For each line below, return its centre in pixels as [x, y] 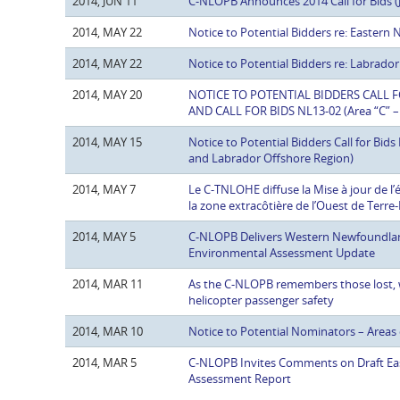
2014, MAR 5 [104, 363]
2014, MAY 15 [107, 142]
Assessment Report [240, 379]
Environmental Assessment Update [282, 253]
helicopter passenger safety [261, 300]
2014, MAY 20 [107, 95]
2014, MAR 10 [108, 332]
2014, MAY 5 [104, 237]
